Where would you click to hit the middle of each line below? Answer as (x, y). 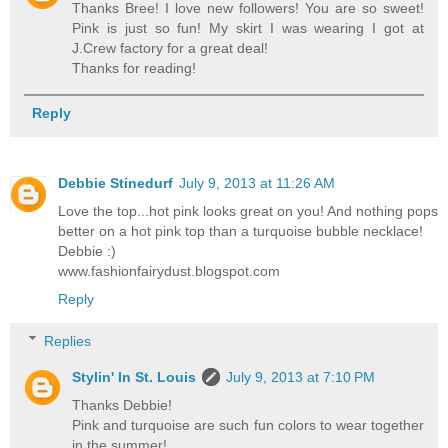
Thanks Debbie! (122, 404)
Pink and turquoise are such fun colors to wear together (248, 424)
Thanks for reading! (134, 67)
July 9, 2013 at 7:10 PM (301, 376)
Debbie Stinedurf (115, 182)
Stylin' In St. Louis (134, 376)
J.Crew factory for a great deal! (170, 47)
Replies (68, 340)
